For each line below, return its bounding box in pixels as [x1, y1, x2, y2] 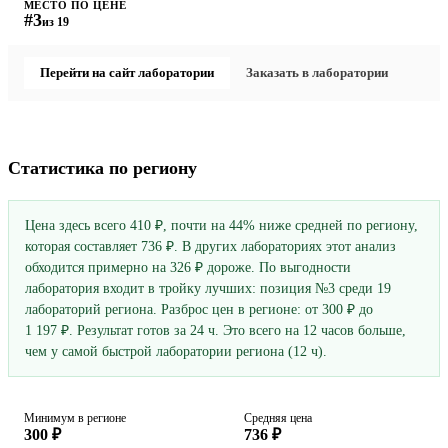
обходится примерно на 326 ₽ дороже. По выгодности [25, 260, 351, 276]
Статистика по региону [8, 158, 197, 179]
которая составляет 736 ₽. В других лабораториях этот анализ [25, 239, 396, 255]
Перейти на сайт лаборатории [40, 65, 214, 81]
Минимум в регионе [24, 411, 126, 426]
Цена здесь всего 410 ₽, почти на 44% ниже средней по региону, [25, 218, 418, 234]
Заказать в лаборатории [246, 65, 388, 81]
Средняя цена [244, 411, 312, 426]
